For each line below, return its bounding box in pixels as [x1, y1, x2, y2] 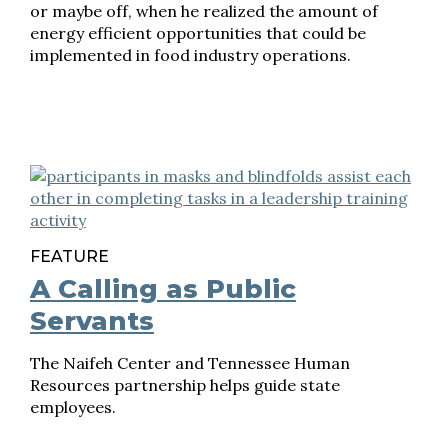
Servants [30, 305, 154, 337]
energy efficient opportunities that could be [30, 23, 366, 43]
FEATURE [30, 247, 109, 266]
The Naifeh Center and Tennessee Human [30, 353, 350, 373]
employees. [30, 397, 116, 417]
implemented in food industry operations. [30, 45, 351, 65]
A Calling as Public [30, 273, 296, 305]
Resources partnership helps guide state [30, 375, 340, 395]
